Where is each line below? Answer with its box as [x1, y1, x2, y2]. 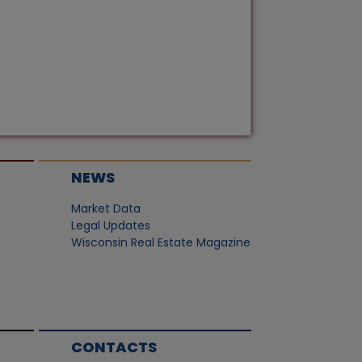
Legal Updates [70, 217, 150, 234]
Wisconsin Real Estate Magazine [70, 234, 250, 250]
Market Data [70, 200, 141, 217]
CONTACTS [70, 337, 157, 357]
